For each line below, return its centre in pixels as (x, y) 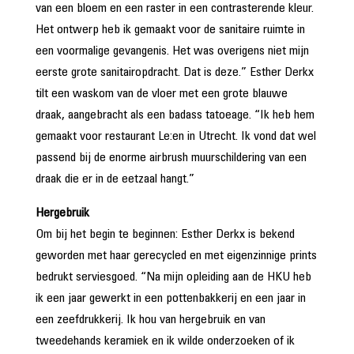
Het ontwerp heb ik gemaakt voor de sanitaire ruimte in (170, 30)
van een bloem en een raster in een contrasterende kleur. (174, 9)
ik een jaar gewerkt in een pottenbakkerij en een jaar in (170, 299)
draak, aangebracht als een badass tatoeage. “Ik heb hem (175, 115)
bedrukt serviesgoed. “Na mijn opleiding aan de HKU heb (173, 277)
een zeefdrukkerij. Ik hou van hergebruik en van (150, 320)
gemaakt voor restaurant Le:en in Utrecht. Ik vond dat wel (175, 137)
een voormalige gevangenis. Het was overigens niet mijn (172, 51)
